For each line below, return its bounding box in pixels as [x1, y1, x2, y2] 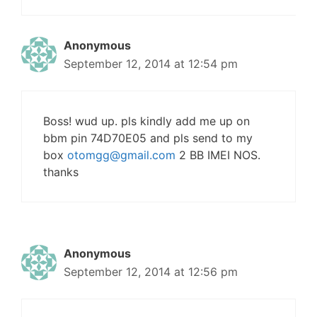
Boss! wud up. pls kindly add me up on [43, 114, 250, 128]
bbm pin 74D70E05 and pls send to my [43, 131, 253, 145]
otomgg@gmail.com [67, 148, 175, 162]
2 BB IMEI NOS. [175, 148, 260, 162]
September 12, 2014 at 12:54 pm [64, 57, 238, 71]
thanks [43, 165, 79, 179]
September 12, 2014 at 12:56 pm [64, 265, 238, 279]
